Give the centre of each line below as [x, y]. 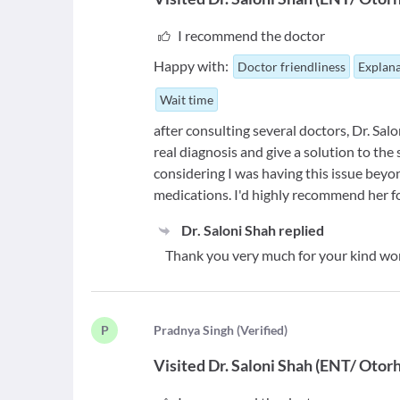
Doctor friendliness [292, 67]
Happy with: [192, 66]
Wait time [187, 100]
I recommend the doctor [251, 35]
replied [300, 230]
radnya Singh [198, 330]
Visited [180, 365]
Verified [262, 330]
